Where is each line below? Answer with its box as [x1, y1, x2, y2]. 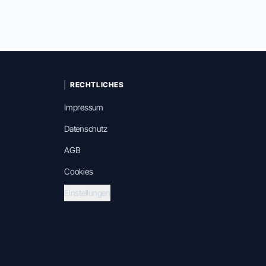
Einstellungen [64, 188, 110, 198]
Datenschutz [64, 123, 107, 134]
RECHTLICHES [70, 80, 124, 89]
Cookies [64, 166, 93, 176]
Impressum [64, 102, 103, 112]
